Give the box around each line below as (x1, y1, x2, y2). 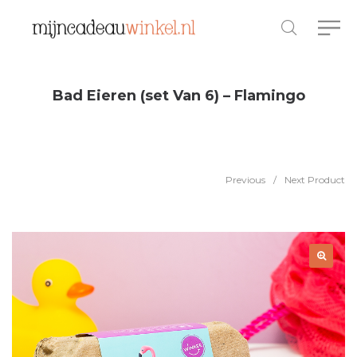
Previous (226, 174, 265, 186)
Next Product (284, 174, 345, 186)
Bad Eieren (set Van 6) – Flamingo (52, 87, 305, 104)
